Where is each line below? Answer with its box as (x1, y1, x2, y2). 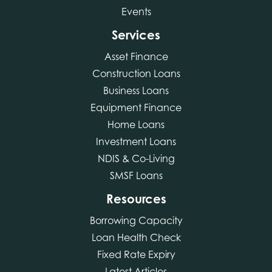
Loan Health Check (91, 231, 181, 243)
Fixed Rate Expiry (97, 248, 175, 260)
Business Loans (103, 84, 169, 97)
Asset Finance (104, 50, 168, 63)
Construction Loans (92, 67, 180, 80)
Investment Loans (96, 135, 176, 148)
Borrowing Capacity (89, 214, 183, 226)
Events (121, 5, 151, 18)
